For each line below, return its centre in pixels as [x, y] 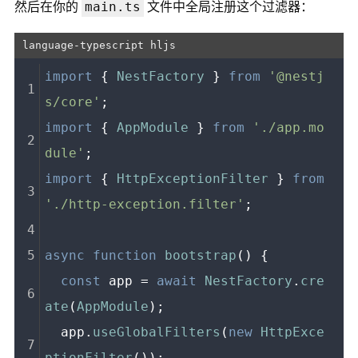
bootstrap [201, 255]
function [125, 255]
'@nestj [297, 76]
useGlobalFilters [157, 332]
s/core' [73, 101]
